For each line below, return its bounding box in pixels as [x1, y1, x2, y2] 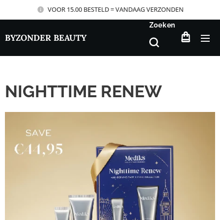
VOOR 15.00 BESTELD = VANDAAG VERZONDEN [47, 4, 184, 14]
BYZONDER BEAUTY [5, 32, 86, 43]
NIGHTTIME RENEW [5, 82, 162, 101]
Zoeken [149, 21, 175, 29]
